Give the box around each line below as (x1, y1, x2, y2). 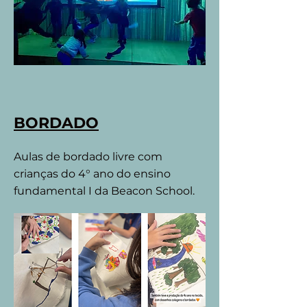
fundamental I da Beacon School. (14, 184, 195, 197)
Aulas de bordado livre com (14, 150, 162, 163)
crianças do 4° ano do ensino (14, 167, 171, 180)
